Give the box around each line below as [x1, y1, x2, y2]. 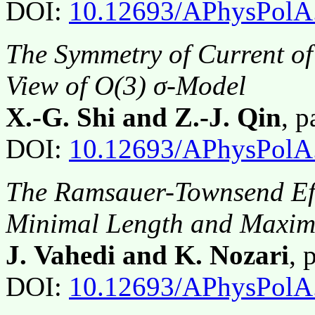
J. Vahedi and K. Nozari [6, 240, 289, 271]
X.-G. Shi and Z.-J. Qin [6, 102, 281, 133]
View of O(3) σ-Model [6, 70, 246, 101]
